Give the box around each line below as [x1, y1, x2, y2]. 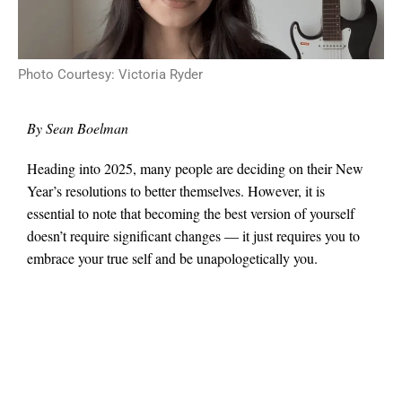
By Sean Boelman [27, 118, 128, 138]
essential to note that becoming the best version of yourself [27, 203, 354, 223]
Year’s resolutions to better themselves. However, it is [27, 180, 325, 200]
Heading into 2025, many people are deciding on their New [27, 158, 363, 178]
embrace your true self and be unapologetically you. [27, 248, 318, 267]
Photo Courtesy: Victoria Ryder [18, 66, 203, 83]
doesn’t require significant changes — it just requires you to [27, 225, 360, 245]
